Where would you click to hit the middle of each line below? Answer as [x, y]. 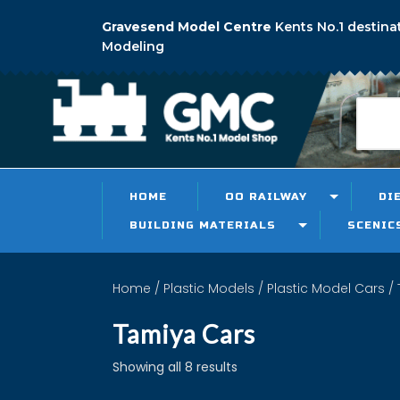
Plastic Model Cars [326, 288]
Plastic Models [209, 288]
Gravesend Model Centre [188, 27]
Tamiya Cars [184, 334]
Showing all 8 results [175, 367]
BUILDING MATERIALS [203, 225]
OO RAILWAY [266, 196]
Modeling [133, 46]
